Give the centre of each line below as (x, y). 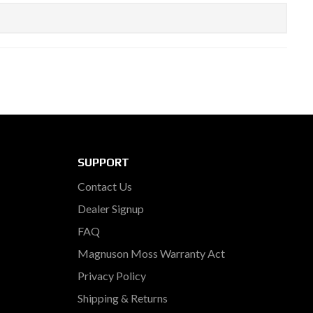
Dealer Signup (111, 209)
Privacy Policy (112, 276)
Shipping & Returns (123, 298)
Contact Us (105, 186)
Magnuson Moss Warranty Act (151, 253)
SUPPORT (103, 162)
